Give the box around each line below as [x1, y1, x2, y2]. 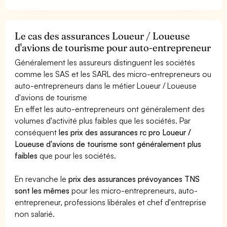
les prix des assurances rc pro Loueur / [59, 127, 192, 137]
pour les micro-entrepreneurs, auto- [69, 185, 198, 196]
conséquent [15, 127, 59, 137]
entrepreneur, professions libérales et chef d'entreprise [15, 197, 207, 207]
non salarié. [15, 208, 55, 219]
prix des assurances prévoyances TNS [68, 173, 200, 184]
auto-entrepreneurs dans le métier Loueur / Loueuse [15, 80, 197, 91]
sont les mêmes [15, 185, 70, 196]
